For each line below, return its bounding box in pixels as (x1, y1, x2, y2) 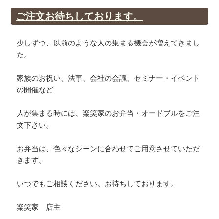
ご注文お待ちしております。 (16, 10, 143, 22)
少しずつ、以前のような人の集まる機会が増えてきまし (17, 38, 200, 48)
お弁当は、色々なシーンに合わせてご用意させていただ (17, 144, 200, 153)
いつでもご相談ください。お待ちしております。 (17, 179, 178, 189)
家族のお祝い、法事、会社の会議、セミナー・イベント (17, 73, 200, 83)
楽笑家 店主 (17, 202, 61, 212)
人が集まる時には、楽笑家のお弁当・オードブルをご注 (17, 109, 200, 118)
